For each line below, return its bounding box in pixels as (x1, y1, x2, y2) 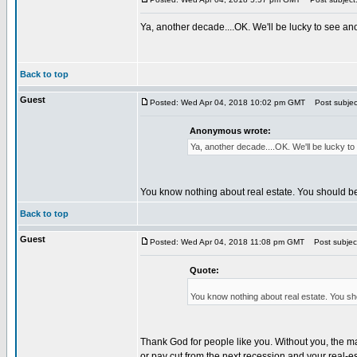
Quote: (189, 265, 219, 275)
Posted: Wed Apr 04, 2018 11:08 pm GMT (150, 237, 304, 246)
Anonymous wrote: (189, 126, 271, 135)
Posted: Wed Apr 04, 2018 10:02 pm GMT (150, 98, 305, 107)
